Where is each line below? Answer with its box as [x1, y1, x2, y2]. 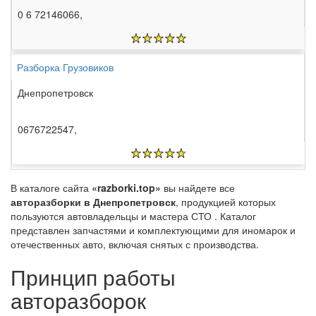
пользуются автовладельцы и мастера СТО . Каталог [11, 209, 256, 224]
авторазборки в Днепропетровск [11, 195, 176, 209]
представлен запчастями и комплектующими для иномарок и [11, 223, 296, 238]
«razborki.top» [92, 181, 161, 195]
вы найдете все [161, 181, 235, 195]
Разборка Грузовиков [17, 60, 114, 75]
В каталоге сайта [11, 181, 92, 195]
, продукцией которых [176, 195, 276, 209]
